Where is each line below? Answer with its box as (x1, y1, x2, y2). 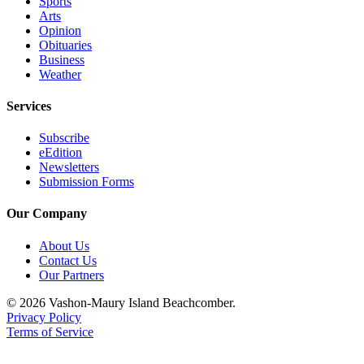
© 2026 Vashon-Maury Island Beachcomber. (6, 295, 236, 310)
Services (6, 98, 51, 113)
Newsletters (39, 160, 99, 175)
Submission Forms (39, 175, 134, 189)
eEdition (39, 145, 82, 160)
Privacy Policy (6, 310, 81, 324)
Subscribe (39, 131, 89, 145)
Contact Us (39, 253, 97, 267)
